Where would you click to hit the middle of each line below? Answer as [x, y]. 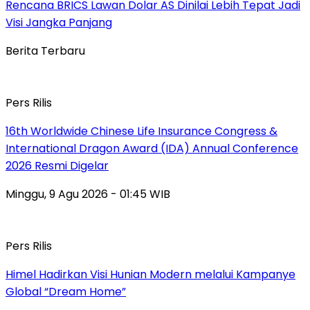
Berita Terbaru [45, 51]
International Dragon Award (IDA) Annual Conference [152, 148]
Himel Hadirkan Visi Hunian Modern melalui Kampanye [151, 274]
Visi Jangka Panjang [59, 22]
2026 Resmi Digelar [57, 165]
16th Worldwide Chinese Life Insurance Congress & [142, 131]
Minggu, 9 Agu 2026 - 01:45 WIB [88, 194]
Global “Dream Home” [66, 291]
